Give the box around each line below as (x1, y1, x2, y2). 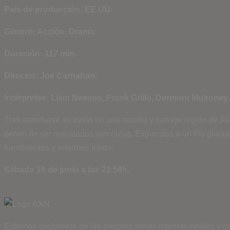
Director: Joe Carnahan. (4, 71, 97, 80)
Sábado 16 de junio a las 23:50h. (4, 165, 129, 174)
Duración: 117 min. (4, 49, 76, 58)
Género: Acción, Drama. (4, 27, 97, 36)
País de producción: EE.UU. (4, 5, 112, 14)
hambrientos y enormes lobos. (4, 143, 113, 152)
